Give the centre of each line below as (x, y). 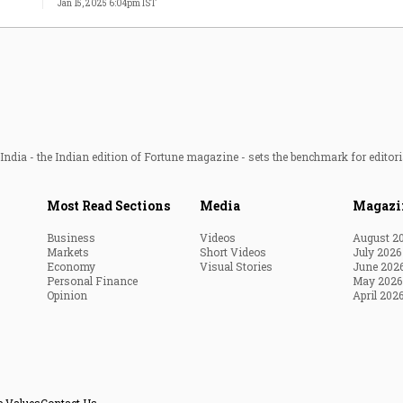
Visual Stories (236, 266)
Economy (71, 266)
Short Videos (233, 252)
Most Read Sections (108, 206)
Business (71, 237)
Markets (68, 252)
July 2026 (377, 252)
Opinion (67, 295)
